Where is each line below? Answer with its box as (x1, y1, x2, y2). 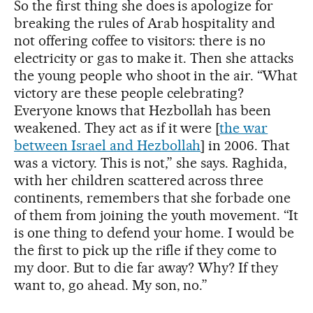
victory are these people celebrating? (14, 85, 245, 102)
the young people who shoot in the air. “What (14, 67, 298, 85)
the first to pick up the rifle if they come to (14, 242, 277, 259)
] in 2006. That (201, 137, 291, 154)
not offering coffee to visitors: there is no (14, 32, 266, 50)
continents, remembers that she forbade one (14, 189, 291, 207)
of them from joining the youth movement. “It (14, 207, 299, 224)
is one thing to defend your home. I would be (14, 224, 295, 242)
